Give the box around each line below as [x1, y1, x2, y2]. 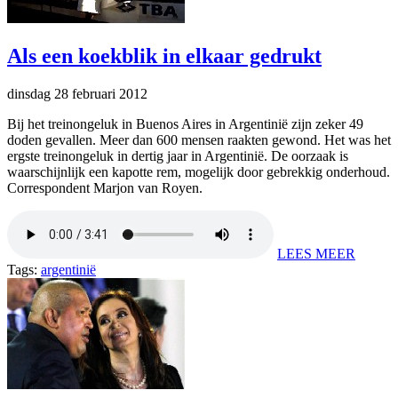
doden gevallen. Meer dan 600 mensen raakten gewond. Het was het [7, 131, 391, 147]
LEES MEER [277, 245, 355, 261]
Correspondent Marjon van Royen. [7, 179, 203, 195]
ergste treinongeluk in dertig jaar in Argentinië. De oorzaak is [7, 147, 348, 163]
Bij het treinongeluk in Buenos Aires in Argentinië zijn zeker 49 [7, 115, 363, 131]
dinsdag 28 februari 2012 [7, 85, 147, 101]
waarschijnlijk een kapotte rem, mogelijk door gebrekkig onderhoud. [7, 163, 390, 179]
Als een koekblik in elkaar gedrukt [7, 44, 322, 68]
